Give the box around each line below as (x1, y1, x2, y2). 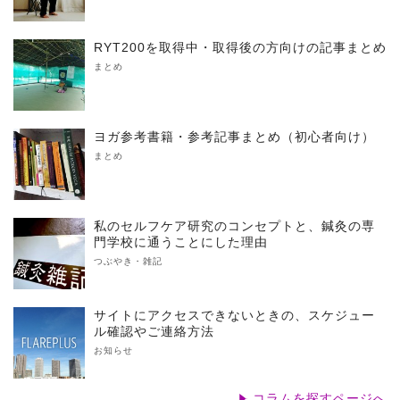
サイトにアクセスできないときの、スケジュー (94, 308, 375, 323)
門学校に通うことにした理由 (94, 235, 268, 250)
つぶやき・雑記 (94, 256, 162, 267)
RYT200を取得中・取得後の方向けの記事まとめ (94, 40, 387, 55)
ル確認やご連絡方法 (94, 324, 214, 339)
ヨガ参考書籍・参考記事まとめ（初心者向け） (94, 129, 375, 145)
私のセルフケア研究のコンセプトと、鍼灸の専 (94, 219, 375, 234)
